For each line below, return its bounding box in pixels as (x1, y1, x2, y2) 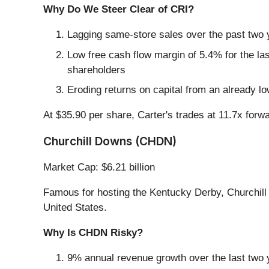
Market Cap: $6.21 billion (43, 162, 155, 174)
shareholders (67, 64, 125, 76)
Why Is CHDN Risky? (43, 227, 143, 239)
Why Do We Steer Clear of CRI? (43, 4, 194, 16)
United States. (43, 202, 107, 214)
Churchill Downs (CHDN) (43, 134, 177, 149)
